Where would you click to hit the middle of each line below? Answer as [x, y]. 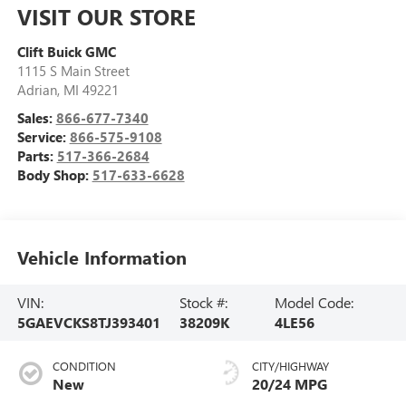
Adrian [37, 89]
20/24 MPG [290, 383]
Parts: [37, 155]
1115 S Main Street [73, 70]
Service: [43, 136]
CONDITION [84, 365]
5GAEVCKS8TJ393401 [88, 322]
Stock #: [203, 302]
